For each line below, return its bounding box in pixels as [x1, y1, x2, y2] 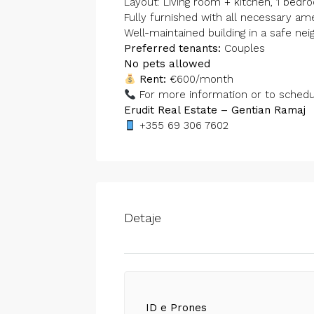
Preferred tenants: [124, 42, 221, 55]
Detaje [124, 210, 161, 225]
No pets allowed [124, 57, 210, 70]
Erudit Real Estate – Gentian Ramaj [124, 104, 306, 116]
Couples [221, 42, 265, 55]
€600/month [166, 73, 234, 86]
